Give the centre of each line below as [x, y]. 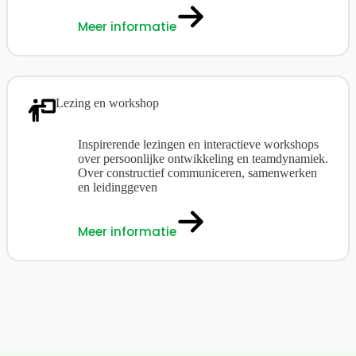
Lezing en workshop [107, 103]
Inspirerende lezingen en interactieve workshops [198, 144]
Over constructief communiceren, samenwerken [197, 172]
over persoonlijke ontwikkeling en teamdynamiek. [203, 158]
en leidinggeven [118, 187]
